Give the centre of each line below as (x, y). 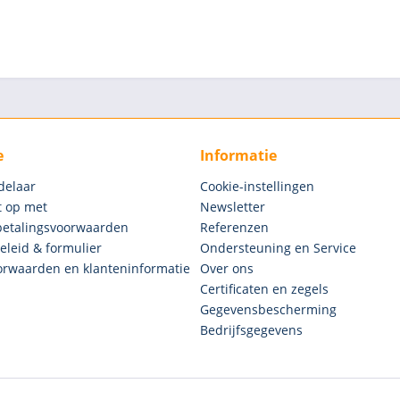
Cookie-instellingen (257, 186)
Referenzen (234, 227)
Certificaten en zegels (264, 289)
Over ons (227, 268)
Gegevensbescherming (268, 309)
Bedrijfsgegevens (251, 330)
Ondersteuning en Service (278, 248)
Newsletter (233, 207)
